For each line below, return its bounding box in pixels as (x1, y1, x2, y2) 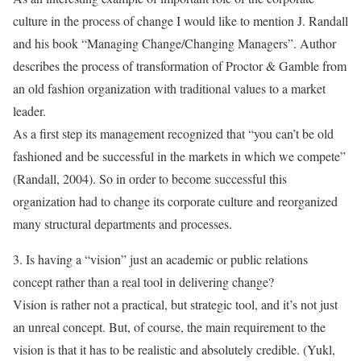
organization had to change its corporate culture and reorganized (13, 193, 338, 210)
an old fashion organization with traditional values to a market (13, 80, 326, 97)
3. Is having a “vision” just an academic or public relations (13, 251, 308, 268)
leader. (13, 102, 46, 119)
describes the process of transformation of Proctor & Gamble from (13, 57, 346, 74)
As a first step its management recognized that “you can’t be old (13, 125, 334, 142)
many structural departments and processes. (13, 215, 232, 232)
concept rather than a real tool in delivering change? (13, 273, 274, 290)
